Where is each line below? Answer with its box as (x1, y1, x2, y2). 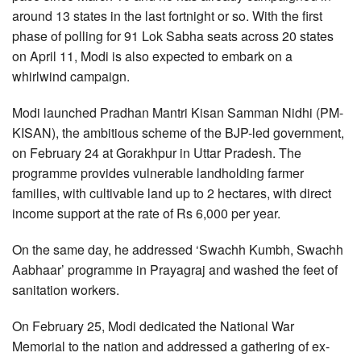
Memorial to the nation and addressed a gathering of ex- (12, 337, 330, 355)
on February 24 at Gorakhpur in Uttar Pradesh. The (12, 143, 301, 162)
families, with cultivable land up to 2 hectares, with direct (12, 184, 331, 202)
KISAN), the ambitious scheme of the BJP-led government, (12, 123, 344, 142)
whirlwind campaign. (12, 67, 130, 85)
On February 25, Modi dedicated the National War (12, 317, 294, 335)
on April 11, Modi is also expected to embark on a (12, 47, 293, 65)
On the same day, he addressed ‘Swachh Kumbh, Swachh (12, 240, 343, 259)
